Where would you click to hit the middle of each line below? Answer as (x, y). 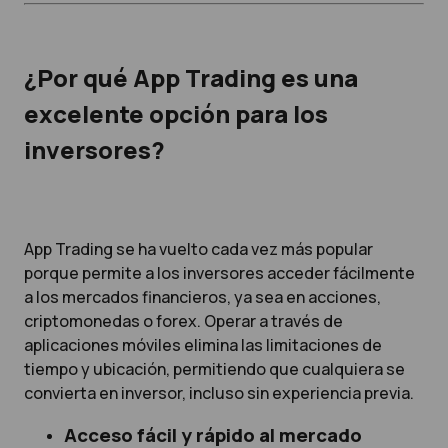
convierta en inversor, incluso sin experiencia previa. (219, 392)
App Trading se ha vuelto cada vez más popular (198, 248)
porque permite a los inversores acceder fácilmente (219, 272)
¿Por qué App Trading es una (191, 77)
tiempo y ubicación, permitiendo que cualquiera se (214, 368)
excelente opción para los (176, 113)
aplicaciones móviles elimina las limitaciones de (203, 344)
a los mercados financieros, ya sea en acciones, (202, 296)
